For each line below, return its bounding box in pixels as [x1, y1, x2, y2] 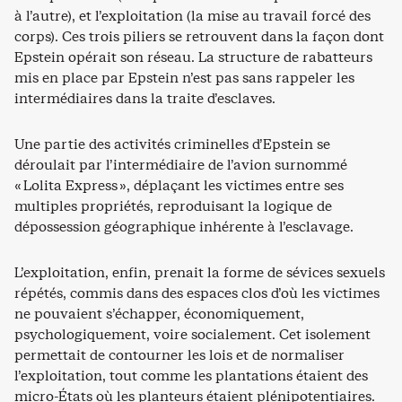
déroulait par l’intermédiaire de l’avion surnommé [14, 155, 347, 174]
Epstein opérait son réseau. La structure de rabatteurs [14, 48, 372, 66]
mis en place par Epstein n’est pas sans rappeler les [14, 68, 354, 87]
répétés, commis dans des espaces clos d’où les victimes [14, 284, 380, 302]
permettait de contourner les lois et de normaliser [14, 345, 345, 364]
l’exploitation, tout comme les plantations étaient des [14, 366, 368, 385]
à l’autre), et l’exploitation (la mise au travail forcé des [14, 6, 371, 25]
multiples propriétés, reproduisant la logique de [14, 197, 332, 215]
